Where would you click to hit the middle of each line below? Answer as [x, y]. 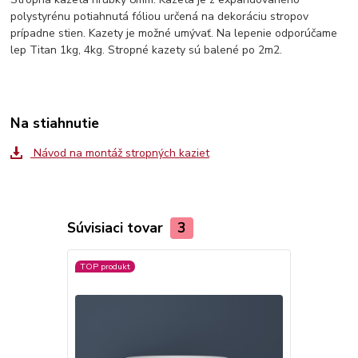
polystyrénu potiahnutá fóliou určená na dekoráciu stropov [160, 17]
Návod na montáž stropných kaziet [119, 153]
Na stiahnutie [55, 123]
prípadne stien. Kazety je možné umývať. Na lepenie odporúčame [174, 34]
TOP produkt [105, 266]
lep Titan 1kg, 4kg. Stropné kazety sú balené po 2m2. [147, 50]
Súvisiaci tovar [117, 228]
